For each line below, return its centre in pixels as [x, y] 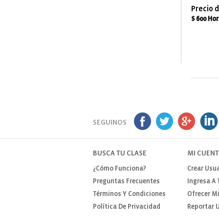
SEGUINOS [109, 123]
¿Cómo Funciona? [119, 169]
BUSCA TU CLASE [120, 153]
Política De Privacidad [126, 207]
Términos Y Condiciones [129, 194]
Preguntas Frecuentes [126, 182]
